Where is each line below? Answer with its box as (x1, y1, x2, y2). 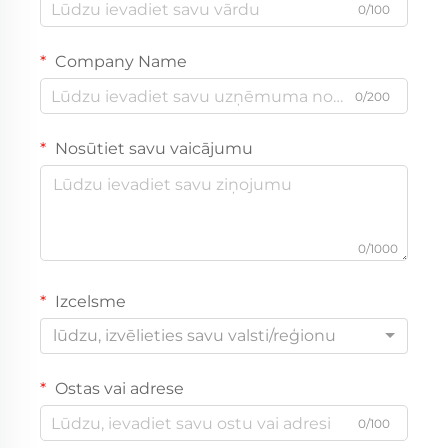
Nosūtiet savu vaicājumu (51, 139, 253, 159)
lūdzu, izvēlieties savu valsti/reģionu (53, 326, 336, 346)
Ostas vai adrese (51, 379, 184, 399)
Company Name (51, 52, 187, 72)
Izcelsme (51, 292, 126, 312)
